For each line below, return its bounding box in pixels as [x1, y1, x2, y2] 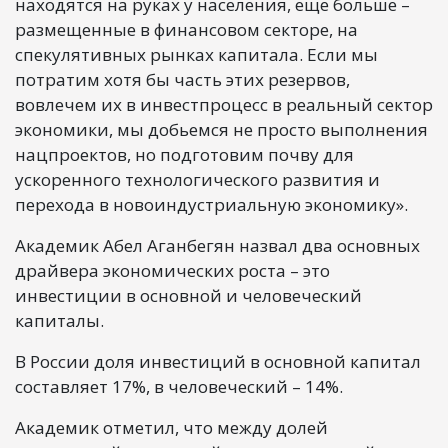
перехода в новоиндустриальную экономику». [15, 192, 408, 216]
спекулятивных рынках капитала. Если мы [15, 42, 378, 66]
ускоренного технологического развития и [15, 167, 380, 191]
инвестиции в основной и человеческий [15, 283, 362, 307]
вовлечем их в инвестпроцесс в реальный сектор [15, 92, 433, 116]
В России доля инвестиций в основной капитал [15, 349, 421, 373]
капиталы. [15, 308, 104, 332]
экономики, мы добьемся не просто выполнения [15, 117, 428, 141]
